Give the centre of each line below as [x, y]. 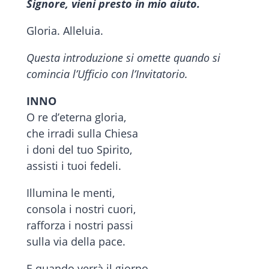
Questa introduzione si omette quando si [123, 58]
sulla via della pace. [76, 242]
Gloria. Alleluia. [65, 31]
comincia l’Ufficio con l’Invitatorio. [107, 74]
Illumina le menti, [71, 193]
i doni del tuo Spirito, [79, 150]
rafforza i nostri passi [80, 225]
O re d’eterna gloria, [76, 117]
